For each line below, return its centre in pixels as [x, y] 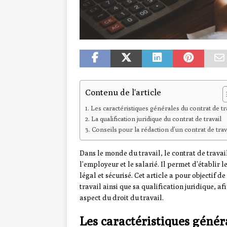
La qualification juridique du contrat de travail [156, 119]
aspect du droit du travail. [122, 198]
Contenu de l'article [123, 92]
